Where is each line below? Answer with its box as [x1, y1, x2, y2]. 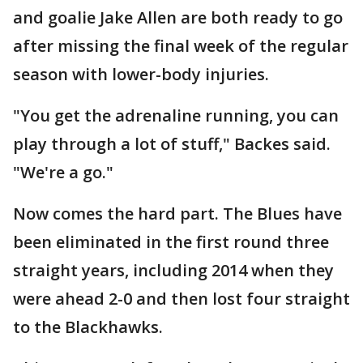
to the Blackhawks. [13, 316, 163, 338]
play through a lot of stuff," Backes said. [13, 133, 331, 155]
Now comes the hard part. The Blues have [13, 203, 342, 224]
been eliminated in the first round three [13, 231, 329, 253]
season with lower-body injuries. [13, 63, 269, 85]
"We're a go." [13, 161, 113, 183]
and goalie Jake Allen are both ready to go [13, 6, 343, 28]
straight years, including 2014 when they [13, 259, 334, 281]
